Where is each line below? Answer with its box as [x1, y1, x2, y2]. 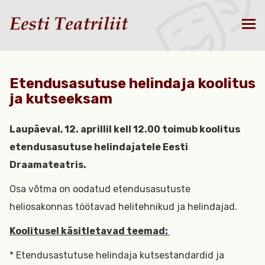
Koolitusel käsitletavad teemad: [9, 225, 170, 237]
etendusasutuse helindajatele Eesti [9, 141, 188, 153]
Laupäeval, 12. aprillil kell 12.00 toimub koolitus [9, 124, 240, 135]
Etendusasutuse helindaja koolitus [9, 75, 256, 92]
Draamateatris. [9, 159, 88, 170]
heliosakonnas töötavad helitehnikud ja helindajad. [9, 201, 240, 212]
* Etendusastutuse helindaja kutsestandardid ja [9, 250, 224, 261]
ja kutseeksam [9, 91, 112, 107]
